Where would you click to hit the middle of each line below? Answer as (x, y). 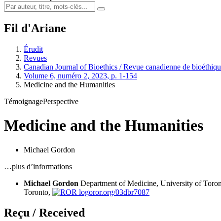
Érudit (33, 49)
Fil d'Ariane (35, 28)
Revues (35, 58)
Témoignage (23, 101)
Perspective (61, 101)
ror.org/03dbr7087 (121, 192)
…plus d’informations (38, 166)
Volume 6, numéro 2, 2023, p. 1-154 (80, 75)
